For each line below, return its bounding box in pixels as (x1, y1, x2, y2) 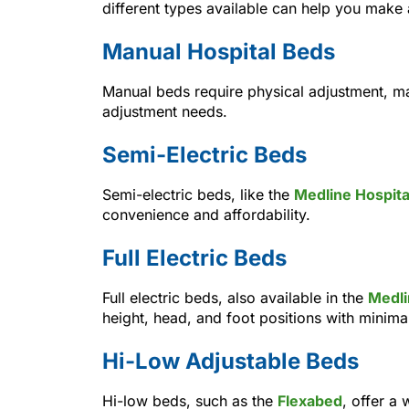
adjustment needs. (102, 101, 227, 121)
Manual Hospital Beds (102, 37, 335, 65)
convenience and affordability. (102, 204, 310, 224)
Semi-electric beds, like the (102, 184, 289, 204)
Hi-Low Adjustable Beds (102, 347, 359, 374)
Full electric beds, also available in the (102, 288, 363, 307)
